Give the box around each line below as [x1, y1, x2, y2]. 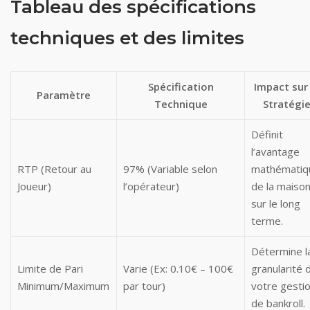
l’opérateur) [123, 179, 180, 193]
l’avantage [251, 145, 300, 158]
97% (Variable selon [123, 162, 218, 176]
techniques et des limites [10, 27, 244, 49]
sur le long [251, 197, 301, 210]
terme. [251, 214, 284, 228]
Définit [251, 127, 284, 141]
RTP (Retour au [17, 162, 92, 176]
